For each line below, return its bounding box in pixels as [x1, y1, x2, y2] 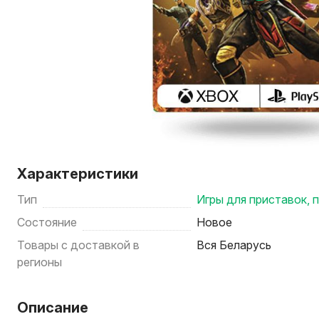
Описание [17, 299, 88, 316]
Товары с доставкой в [17, 238, 140, 252]
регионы [17, 255, 62, 269]
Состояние [17, 215, 77, 229]
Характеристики [17, 165, 138, 182]
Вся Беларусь [197, 238, 272, 252]
